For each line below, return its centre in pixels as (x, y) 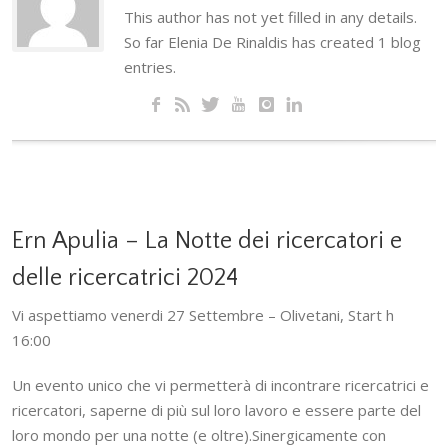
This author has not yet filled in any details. (270, 17)
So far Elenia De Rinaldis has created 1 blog (272, 42)
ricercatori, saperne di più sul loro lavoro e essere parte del (216, 410)
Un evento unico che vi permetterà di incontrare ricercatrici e (220, 385)
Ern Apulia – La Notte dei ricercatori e (207, 241)
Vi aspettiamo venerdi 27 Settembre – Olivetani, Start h (203, 315)
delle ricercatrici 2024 (125, 278)
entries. (150, 67)
